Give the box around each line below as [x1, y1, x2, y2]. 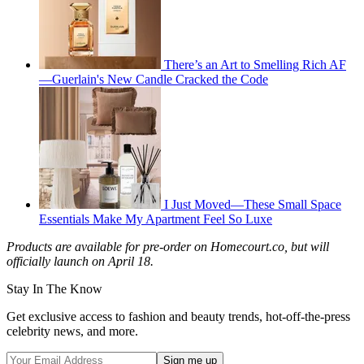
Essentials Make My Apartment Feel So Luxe [39, 211, 272, 226]
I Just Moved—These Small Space [164, 197, 341, 211]
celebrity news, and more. [6, 323, 138, 338]
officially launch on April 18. [6, 253, 157, 268]
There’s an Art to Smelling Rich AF [164, 57, 346, 71]
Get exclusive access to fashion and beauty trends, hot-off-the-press [6, 309, 350, 323]
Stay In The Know [6, 281, 102, 296]
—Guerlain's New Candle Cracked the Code [39, 71, 268, 86]
